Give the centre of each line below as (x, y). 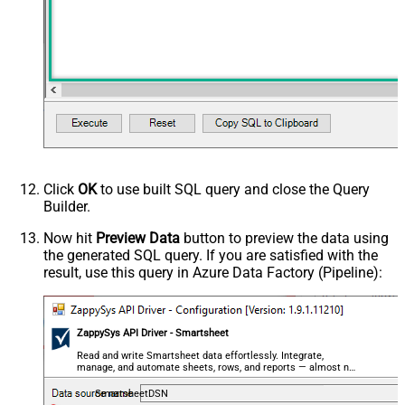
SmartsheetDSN (131, 394)
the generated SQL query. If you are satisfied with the (211, 256)
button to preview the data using (284, 239)
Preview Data (138, 239)
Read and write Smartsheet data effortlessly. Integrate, (201, 356)
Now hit (70, 239)
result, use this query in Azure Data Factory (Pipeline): (213, 273)
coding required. (113, 380)
